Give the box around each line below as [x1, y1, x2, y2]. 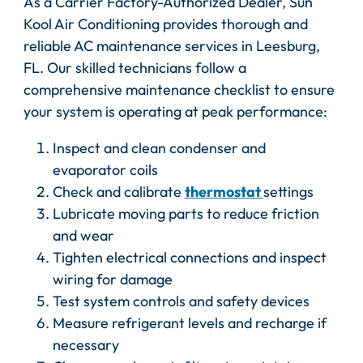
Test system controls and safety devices [52, 292, 310, 311]
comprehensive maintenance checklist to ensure [23, 80, 335, 100]
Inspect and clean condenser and [52, 139, 266, 158]
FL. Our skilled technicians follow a [23, 58, 246, 78]
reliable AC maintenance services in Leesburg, [23, 36, 320, 56]
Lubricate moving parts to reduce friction [52, 204, 319, 224]
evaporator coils [52, 160, 158, 180]
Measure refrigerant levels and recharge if [52, 314, 327, 333]
